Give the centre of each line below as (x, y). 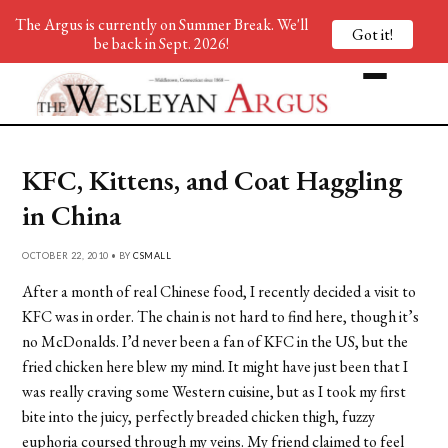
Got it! (372, 34)
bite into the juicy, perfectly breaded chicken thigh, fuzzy (199, 416)
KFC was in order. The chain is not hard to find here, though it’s (221, 316)
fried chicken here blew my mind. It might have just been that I (215, 366)
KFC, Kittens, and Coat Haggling (212, 179)
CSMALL (152, 255)
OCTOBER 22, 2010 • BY (78, 255)
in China (72, 214)
